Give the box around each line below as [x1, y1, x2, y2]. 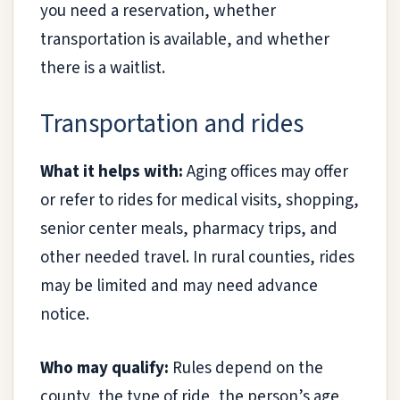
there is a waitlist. [40, 56, 165, 81]
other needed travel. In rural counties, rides [40, 245, 354, 270]
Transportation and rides [40, 104, 304, 143]
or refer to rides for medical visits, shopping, [40, 187, 359, 212]
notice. [40, 302, 89, 327]
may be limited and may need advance [40, 273, 318, 298]
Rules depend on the [169, 356, 323, 381]
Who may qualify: [40, 356, 169, 381]
